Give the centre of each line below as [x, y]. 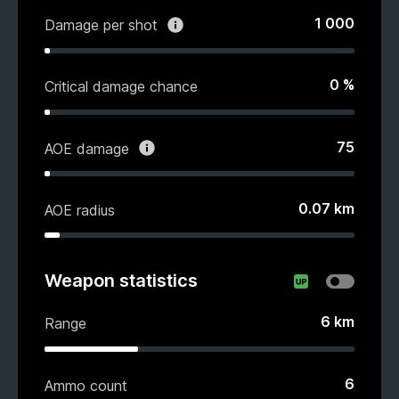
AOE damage [87, 148]
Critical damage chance [121, 86]
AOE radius [80, 210]
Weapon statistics [121, 280]
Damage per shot [101, 24]
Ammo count [86, 385]
